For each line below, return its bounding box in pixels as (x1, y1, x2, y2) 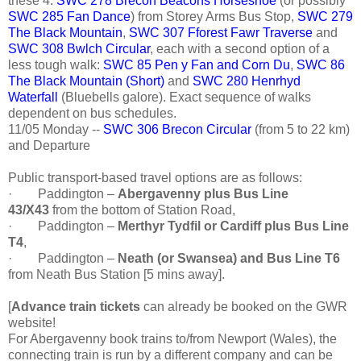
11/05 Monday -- (8, 122, 103, 136)
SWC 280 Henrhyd (193, 73, 301, 88)
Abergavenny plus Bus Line (118, 186, 288, 201)
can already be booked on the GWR (140, 299, 347, 313)
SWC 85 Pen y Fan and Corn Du (103, 57, 290, 72)
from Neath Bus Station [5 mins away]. (8, 267, 228, 281)
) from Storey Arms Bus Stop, (131, 9, 297, 23)
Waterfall (8, 89, 58, 104)
